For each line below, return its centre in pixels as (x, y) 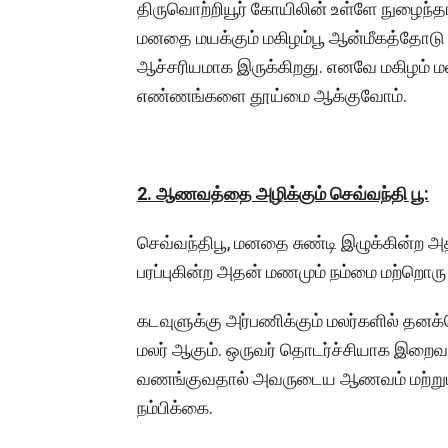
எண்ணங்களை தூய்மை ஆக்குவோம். (271, 96)
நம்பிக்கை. (176, 408)
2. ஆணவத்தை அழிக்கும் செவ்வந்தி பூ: (282, 194)
